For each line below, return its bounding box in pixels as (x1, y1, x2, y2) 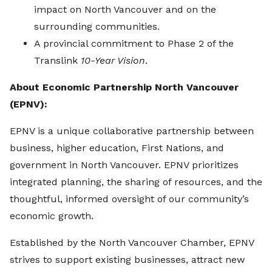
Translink (34, 55, 81, 67)
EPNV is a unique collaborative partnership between (10, 125, 254, 137)
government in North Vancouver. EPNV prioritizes (10, 159, 239, 171)
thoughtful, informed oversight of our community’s (10, 193, 249, 205)
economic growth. (10, 210, 93, 222)
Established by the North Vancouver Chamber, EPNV (10, 237, 254, 249)
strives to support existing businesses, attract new (10, 254, 245, 266)
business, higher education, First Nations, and (10, 142, 224, 154)
